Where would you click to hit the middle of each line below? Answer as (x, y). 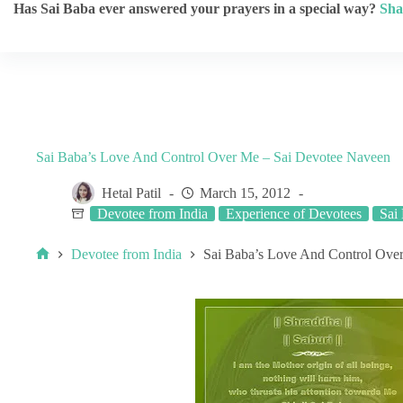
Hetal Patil (131, 193)
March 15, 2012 (245, 193)
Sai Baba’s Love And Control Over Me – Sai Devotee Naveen (213, 157)
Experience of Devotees (294, 214)
